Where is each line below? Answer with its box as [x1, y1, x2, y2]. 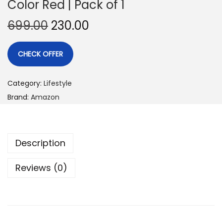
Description [15, 137, 65, 149]
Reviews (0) [15, 162, 67, 174]
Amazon [31, 92, 59, 102]
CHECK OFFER [18, 49, 63, 59]
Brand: [7, 92, 31, 102]
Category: [7, 78, 44, 88]
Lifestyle [44, 78, 72, 88]
